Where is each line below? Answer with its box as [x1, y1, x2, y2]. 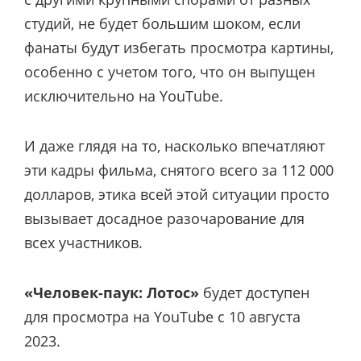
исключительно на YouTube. [24, 85, 223, 106]
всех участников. [24, 232, 143, 252]
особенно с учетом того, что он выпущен [24, 61, 315, 81]
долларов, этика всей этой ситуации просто [24, 184, 330, 204]
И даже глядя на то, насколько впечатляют [24, 135, 325, 156]
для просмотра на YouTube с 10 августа [24, 307, 301, 327]
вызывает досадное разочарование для [24, 208, 305, 228]
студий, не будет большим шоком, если [24, 13, 301, 33]
